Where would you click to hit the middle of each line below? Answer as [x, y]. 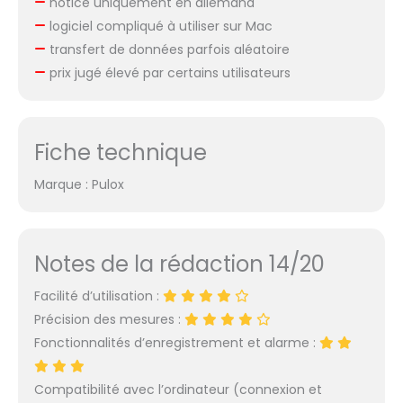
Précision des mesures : [109, 319]
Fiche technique [120, 152]
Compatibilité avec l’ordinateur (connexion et [178, 389]
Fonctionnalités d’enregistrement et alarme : [176, 342]
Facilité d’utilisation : [98, 296]
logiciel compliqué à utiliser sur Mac [159, 27]
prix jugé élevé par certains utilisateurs [168, 73]
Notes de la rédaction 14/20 [179, 264]
